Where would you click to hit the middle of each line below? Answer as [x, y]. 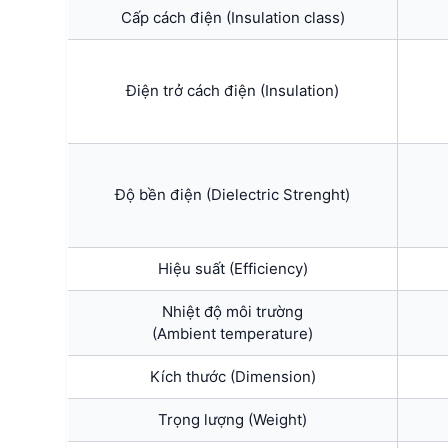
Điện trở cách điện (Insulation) [232, 90]
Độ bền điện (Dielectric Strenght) [232, 194]
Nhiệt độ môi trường [232, 311]
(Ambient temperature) [232, 333]
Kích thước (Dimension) [232, 376]
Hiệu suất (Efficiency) [232, 268]
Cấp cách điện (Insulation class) [232, 17]
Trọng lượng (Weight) [232, 419]
